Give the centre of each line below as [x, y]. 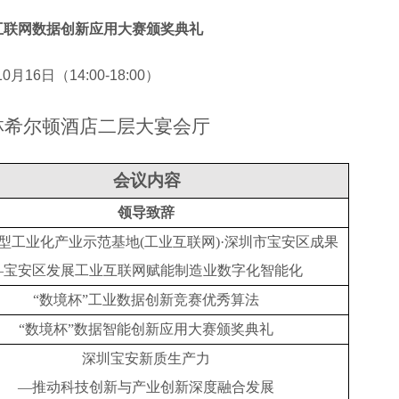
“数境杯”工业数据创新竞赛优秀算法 [147, 299]
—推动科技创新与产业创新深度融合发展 [147, 387]
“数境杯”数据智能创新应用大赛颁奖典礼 [147, 329]
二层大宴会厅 [155, 126]
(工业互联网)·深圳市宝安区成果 [239, 241]
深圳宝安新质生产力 [147, 358]
